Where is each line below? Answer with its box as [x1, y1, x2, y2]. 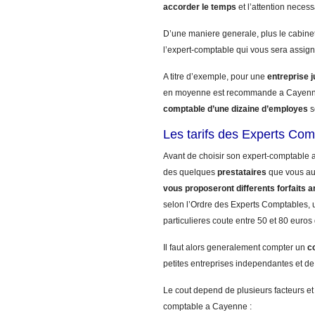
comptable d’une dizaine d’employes [163, 104, 308, 114]
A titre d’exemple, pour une [163, 72, 267, 82]
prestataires [217, 167, 266, 177]
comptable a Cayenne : [163, 302, 252, 311]
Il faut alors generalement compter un [163, 243, 307, 252]
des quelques [163, 167, 217, 177]
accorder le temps [163, 2, 236, 12]
